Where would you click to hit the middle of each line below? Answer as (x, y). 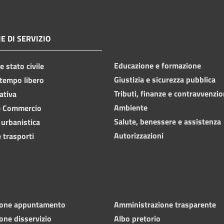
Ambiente (131, 107)
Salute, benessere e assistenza (167, 121)
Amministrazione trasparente (165, 204)
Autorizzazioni (139, 135)
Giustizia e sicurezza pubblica (165, 79)
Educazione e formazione (157, 65)
